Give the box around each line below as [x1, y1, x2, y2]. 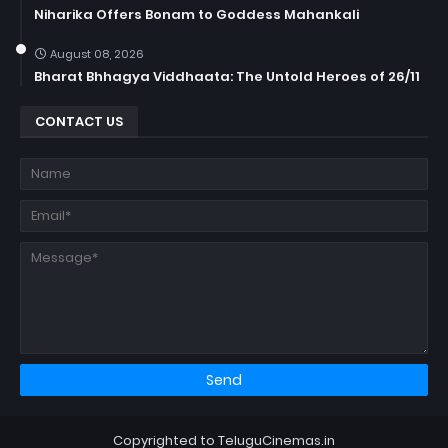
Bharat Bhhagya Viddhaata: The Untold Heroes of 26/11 [34, 66, 420, 86]
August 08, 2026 [50, 45, 144, 62]
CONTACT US [35, 111, 123, 131]
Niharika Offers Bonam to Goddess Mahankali [34, 4, 359, 24]
